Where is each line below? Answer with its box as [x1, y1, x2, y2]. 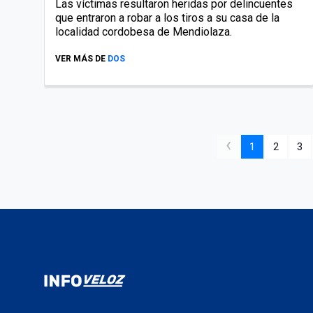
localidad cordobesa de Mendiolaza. [55, 24, 232, 38]
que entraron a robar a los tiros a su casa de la [55, 10, 279, 24]
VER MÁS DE [55, 53, 105, 64]
